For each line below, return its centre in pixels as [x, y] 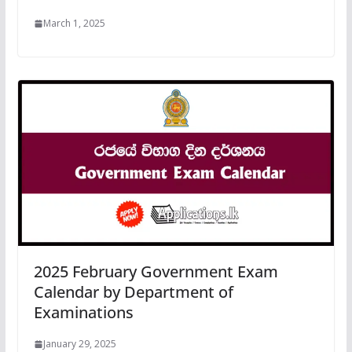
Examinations [83, 312]
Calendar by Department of [133, 292]
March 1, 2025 [74, 24]
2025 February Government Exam [156, 271]
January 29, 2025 [79, 344]
